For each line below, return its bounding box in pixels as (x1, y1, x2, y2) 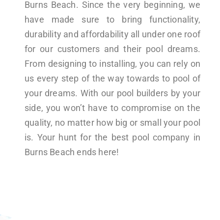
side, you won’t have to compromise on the (25, 102, 200, 113)
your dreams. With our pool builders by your (25, 87, 200, 98)
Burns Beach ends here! (25, 146, 119, 157)
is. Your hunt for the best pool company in (25, 132, 200, 142)
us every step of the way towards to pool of (25, 73, 200, 83)
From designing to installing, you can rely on (25, 58, 200, 69)
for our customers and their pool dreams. (25, 43, 200, 54)
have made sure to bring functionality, (25, 14, 200, 25)
